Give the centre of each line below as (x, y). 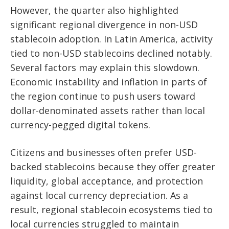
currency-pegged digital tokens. (80, 124)
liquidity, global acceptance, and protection (107, 181)
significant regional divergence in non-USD (104, 24)
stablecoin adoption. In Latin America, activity (111, 39)
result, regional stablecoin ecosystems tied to (111, 209)
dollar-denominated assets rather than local (108, 110)
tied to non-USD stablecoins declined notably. (111, 53)
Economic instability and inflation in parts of (109, 82)
